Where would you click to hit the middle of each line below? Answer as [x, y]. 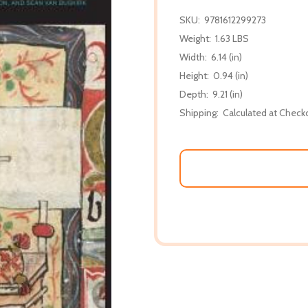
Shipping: [199, 112]
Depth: [194, 94]
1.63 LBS [232, 38]
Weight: [195, 38]
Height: [194, 75]
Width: [193, 57]
